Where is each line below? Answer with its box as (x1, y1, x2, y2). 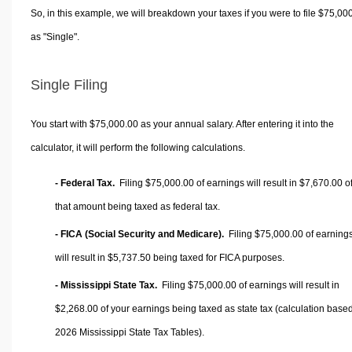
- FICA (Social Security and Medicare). (55, 228, 224, 240)
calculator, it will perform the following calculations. (30, 141, 245, 153)
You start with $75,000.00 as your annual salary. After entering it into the (30, 118, 334, 130)
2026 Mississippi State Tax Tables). (55, 326, 204, 338)
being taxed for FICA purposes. (151, 251, 284, 263)
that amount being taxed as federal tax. (55, 200, 220, 212)
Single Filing (31, 77, 108, 93)
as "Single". (30, 31, 79, 43)
